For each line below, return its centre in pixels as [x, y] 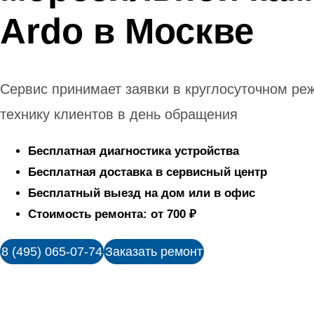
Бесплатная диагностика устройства [134, 151]
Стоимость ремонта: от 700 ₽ [112, 214]
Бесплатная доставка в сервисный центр [148, 172]
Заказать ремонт [154, 251]
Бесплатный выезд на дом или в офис [142, 193]
